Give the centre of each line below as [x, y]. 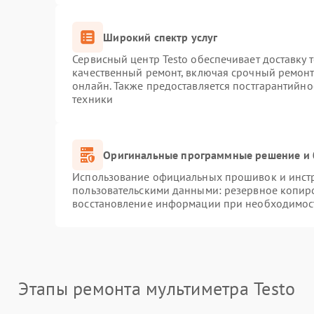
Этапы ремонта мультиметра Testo [157, 288]
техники [93, 99]
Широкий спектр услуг [161, 37]
